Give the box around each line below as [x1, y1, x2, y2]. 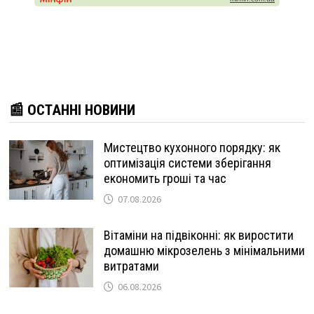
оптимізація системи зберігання [103, 156, 271, 171]
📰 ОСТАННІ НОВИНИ [8, 102, 135, 119]
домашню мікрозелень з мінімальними [103, 243, 305, 259]
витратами [103, 259, 159, 274]
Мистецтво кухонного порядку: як [103, 140, 280, 156]
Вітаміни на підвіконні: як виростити [103, 228, 294, 243]
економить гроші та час [103, 171, 226, 186]
